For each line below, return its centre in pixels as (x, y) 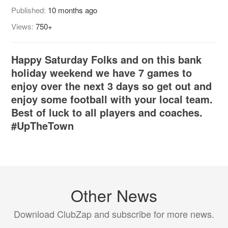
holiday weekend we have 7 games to (102, 72)
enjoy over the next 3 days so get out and (112, 85)
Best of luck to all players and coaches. (107, 112)
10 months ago (73, 10)
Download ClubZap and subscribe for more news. (114, 213)
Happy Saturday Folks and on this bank (107, 59)
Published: (30, 10)
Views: (24, 26)
